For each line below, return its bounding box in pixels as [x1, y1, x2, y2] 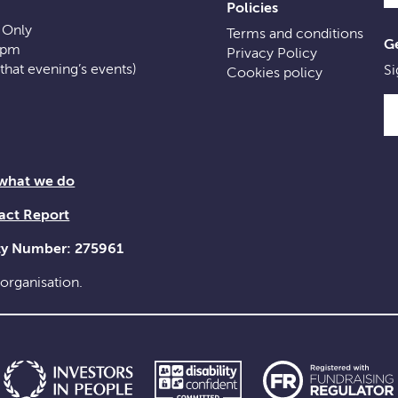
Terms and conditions [226, 25, 363, 42]
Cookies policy [226, 64, 322, 81]
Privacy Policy [226, 44, 317, 61]
